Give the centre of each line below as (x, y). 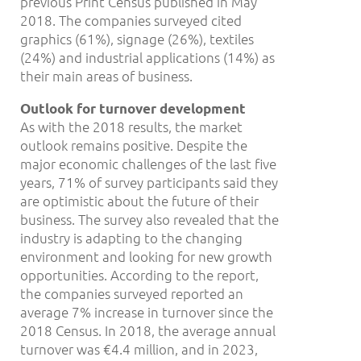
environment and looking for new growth (146, 256)
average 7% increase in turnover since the (147, 311)
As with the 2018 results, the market (131, 126)
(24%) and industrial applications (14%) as (147, 57)
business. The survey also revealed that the (149, 219)
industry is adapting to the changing (131, 237)
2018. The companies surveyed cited (131, 20)
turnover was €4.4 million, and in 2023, (139, 349)
